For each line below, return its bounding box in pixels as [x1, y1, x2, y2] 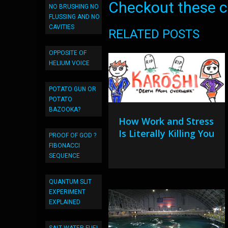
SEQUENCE [49, 152, 80, 159]
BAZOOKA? [49, 106, 80, 113]
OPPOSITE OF [49, 49, 87, 56]
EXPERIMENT [49, 188, 85, 195]
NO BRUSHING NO [49, 3, 99, 10]
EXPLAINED [49, 198, 80, 206]
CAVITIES [49, 23, 74, 31]
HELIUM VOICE [49, 60, 90, 67]
